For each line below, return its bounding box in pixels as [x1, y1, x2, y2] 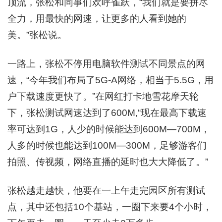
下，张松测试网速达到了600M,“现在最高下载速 [7, 108, 207, 118]
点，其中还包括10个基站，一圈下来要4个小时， [7, 202, 212, 212]
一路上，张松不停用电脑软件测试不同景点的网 [7, 58, 205, 69]
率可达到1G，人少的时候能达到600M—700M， [7, 124, 210, 134]
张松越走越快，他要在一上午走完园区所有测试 [7, 185, 205, 196]
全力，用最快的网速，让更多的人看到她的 [7, 13, 186, 24]
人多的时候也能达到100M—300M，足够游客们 [7, 140, 207, 151]
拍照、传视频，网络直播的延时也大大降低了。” [7, 157, 208, 167]
